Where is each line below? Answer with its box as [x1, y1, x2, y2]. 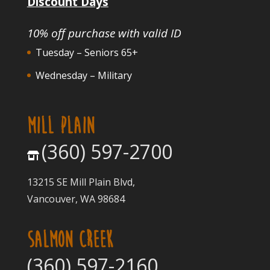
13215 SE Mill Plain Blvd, [27, 175, 135, 189]
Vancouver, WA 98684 [27, 192, 125, 206]
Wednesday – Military [35, 68, 132, 82]
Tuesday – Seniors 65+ [35, 45, 138, 59]
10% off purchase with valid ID [27, 25, 181, 41]
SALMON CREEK [27, 227, 113, 252]
